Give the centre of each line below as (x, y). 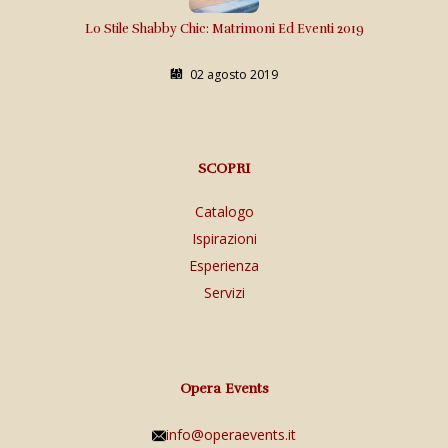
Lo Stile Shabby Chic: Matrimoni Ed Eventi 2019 (224, 28)
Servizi (224, 292)
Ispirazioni (224, 238)
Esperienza (224, 265)
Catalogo (224, 211)
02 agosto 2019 (233, 74)
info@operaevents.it (231, 434)
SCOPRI (224, 168)
